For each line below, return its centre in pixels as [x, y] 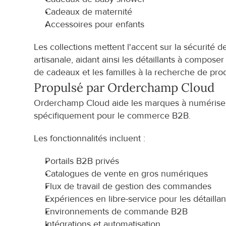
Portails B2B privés [82, 161]
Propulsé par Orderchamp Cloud [124, 88]
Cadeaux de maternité [89, 12]
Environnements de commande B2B [117, 212]
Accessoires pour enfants [95, 24]
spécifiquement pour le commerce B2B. [112, 116]
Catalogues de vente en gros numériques [127, 174]
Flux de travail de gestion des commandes [128, 186]
